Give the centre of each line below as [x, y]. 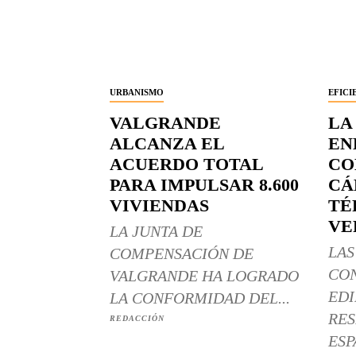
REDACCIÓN [137, 318]
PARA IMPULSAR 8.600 [204, 184]
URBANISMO [137, 92]
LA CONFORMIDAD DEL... [200, 298]
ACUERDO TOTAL [187, 164]
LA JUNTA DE [156, 231]
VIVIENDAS [159, 205]
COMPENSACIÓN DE [182, 253]
